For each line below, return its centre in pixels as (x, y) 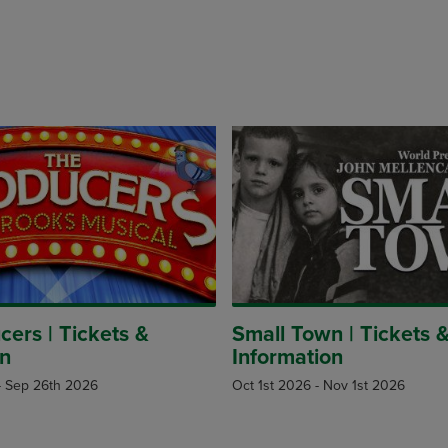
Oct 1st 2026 (271, 386)
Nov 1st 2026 (364, 386)
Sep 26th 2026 (51, 386)
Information (287, 357)
